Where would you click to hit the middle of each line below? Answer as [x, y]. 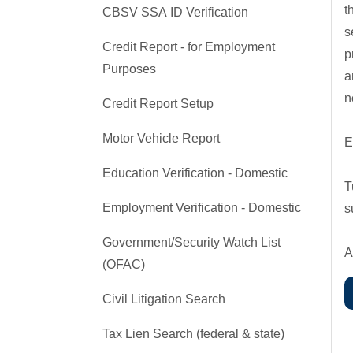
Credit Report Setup [158, 104]
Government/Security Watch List [191, 242]
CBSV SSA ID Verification [175, 12]
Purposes [129, 69]
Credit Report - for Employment [189, 47]
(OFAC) [124, 264]
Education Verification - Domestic [195, 173]
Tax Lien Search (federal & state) [193, 334]
